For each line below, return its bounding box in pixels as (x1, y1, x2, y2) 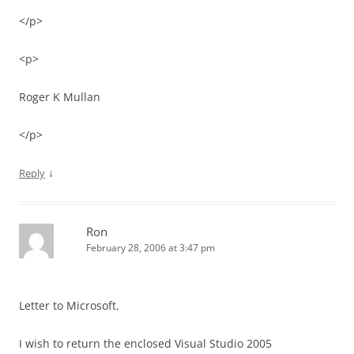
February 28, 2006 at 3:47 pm (86, 241, 215, 254)
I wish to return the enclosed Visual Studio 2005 (19, 336, 272, 351)
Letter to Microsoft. (19, 298, 119, 313)
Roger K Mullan (19, 89, 100, 104)
